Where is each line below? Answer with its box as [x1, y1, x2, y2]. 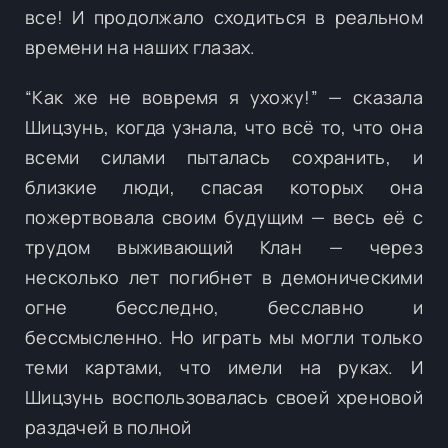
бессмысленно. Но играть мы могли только [25, 324, 423, 349]
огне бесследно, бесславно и [25, 294, 423, 319]
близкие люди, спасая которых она [25, 174, 423, 199]
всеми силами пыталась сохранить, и [25, 144, 423, 169]
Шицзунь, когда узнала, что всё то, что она [25, 114, 423, 139]
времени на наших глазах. [25, 34, 256, 59]
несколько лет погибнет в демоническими [25, 264, 423, 289]
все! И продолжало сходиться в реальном [25, 4, 423, 29]
